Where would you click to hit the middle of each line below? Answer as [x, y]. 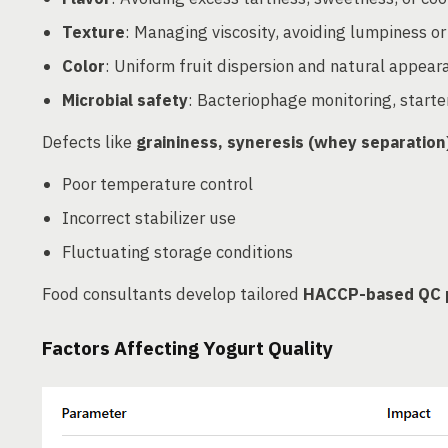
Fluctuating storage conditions [177, 252]
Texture [93, 32]
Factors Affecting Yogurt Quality [187, 348]
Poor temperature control [157, 184]
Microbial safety [125, 100]
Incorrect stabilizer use [149, 218]
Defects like [89, 142]
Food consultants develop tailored [172, 294]
